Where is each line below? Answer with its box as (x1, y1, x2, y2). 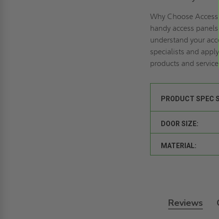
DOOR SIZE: (161, 119, 199, 128)
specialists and (150, 46, 201, 56)
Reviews (168, 197, 203, 209)
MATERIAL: (161, 141, 197, 150)
